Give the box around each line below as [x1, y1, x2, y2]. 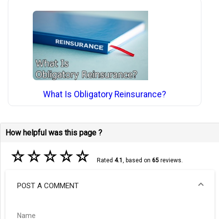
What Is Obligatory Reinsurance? [43, 89, 167, 100]
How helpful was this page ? [5, 128, 102, 137]
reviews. [158, 156, 183, 164]
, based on [122, 156, 152, 164]
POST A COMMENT [17, 181, 79, 191]
